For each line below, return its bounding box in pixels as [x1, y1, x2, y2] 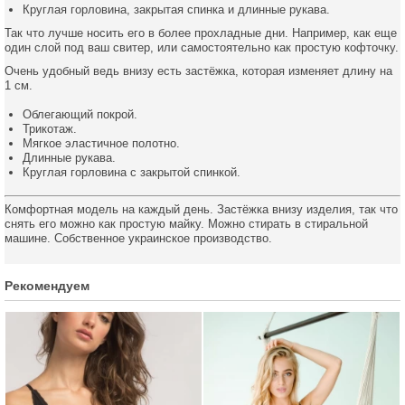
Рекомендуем [5, 278, 89, 293]
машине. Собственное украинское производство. [5, 231, 272, 245]
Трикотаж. [23, 122, 77, 136]
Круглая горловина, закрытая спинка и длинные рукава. [23, 3, 330, 16]
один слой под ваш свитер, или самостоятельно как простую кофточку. [5, 41, 399, 54]
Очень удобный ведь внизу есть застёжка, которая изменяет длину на [5, 64, 392, 78]
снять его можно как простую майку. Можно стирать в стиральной [5, 217, 368, 231]
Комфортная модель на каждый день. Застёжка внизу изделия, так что [5, 202, 398, 216]
